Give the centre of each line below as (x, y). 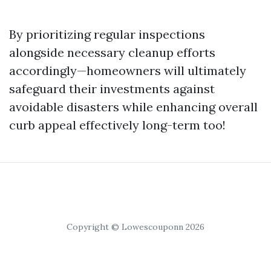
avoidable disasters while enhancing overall (133, 106)
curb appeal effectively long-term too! (117, 125)
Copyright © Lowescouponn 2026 (135, 227)
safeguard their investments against (112, 88)
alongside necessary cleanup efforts (112, 52)
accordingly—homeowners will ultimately (128, 70)
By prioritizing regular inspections (107, 34)
